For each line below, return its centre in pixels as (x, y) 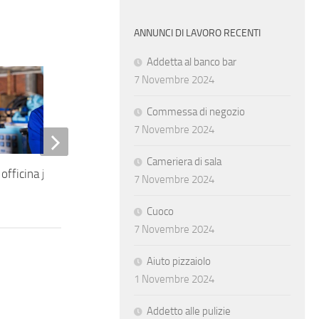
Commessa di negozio (196, 112)
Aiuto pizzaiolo (179, 262)
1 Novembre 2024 (174, 279)
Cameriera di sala (184, 162)
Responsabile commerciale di (213, 173)
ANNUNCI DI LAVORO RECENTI (197, 33)
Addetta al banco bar (192, 62)
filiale (153, 191)
